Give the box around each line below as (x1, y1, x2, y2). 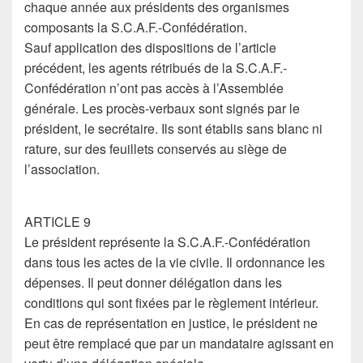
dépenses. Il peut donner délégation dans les (24, 273, 282, 292)
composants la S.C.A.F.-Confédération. (24, 18, 247, 36)
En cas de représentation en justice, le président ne (24, 314, 318, 332)
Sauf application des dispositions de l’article (24, 38, 276, 57)
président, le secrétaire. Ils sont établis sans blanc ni (24, 119, 322, 138)
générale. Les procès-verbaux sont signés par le (24, 99, 300, 117)
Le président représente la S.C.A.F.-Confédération (24, 233, 310, 251)
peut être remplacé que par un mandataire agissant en (24, 334, 334, 352)
